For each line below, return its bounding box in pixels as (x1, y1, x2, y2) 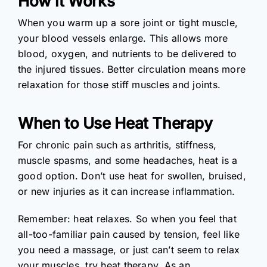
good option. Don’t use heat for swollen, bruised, (18, 170, 246, 182)
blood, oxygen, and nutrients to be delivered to (18, 47, 237, 60)
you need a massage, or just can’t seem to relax (18, 244, 240, 256)
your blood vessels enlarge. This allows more (18, 32, 228, 44)
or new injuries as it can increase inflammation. (18, 185, 235, 198)
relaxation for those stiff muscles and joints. (18, 78, 221, 91)
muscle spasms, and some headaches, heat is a (18, 154, 238, 167)
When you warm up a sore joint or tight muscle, (18, 16, 238, 29)
